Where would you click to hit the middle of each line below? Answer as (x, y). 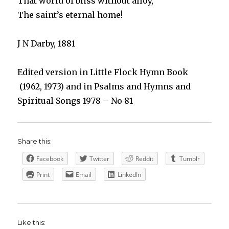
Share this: (35, 141)
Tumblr (190, 158)
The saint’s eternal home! (70, 15)
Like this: (32, 222)
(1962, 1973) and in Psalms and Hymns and (104, 86)
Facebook (50, 158)
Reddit (145, 158)
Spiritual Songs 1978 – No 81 (75, 100)
